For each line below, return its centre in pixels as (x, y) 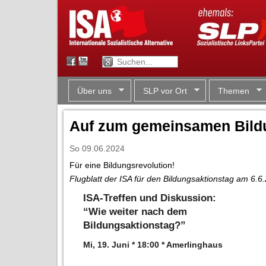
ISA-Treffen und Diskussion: (150, 198)
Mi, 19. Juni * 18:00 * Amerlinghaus (153, 244)
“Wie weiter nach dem (135, 211)
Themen (234, 91)
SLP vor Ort (165, 91)
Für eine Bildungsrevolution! (122, 165)
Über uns (94, 91)
